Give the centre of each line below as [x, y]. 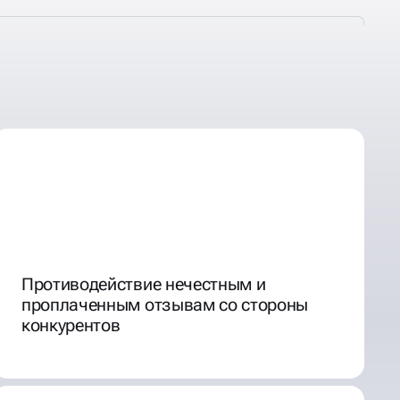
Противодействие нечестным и [144, 283]
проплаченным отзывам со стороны [165, 304]
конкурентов [71, 325]
